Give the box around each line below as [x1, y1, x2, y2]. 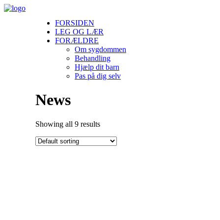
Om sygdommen [75, 45, 126, 54]
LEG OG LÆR [55, 27, 104, 36]
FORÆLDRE [55, 36, 99, 45]
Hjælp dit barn [75, 63, 119, 71]
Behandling [75, 54, 110, 62]
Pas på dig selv [75, 72, 121, 80]
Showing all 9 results [35, 119, 100, 128]
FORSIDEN [55, 19, 94, 27]
